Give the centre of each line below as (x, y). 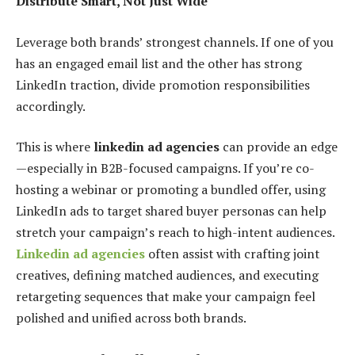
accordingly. (51, 106)
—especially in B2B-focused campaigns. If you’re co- (165, 168)
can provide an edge (279, 147)
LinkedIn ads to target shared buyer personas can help (171, 211)
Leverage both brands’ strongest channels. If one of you (175, 42)
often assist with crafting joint (232, 254)
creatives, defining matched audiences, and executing (167, 275)
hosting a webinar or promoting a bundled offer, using (171, 190)
